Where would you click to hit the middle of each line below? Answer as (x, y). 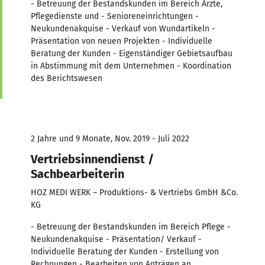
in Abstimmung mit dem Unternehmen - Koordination (131, 66)
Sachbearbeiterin (77, 174)
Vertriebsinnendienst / (92, 159)
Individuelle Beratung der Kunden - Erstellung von (125, 251)
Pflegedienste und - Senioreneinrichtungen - (115, 16)
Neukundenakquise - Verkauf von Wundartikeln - (123, 28)
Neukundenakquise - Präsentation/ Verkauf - (116, 239)
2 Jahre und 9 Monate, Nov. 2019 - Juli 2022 (110, 138)
